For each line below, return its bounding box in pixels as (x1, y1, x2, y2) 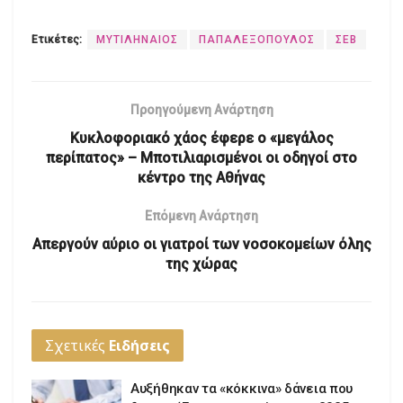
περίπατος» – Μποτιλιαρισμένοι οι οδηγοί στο (46, 149, 357, 167)
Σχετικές (45, 336, 109, 356)
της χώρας (166, 255, 237, 273)
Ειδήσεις (109, 336, 170, 356)
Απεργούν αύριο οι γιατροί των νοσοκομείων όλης (31, 236, 372, 254)
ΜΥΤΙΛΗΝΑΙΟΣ (96, 33, 178, 47)
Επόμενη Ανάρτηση (145, 209, 258, 224)
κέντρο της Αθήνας (138, 169, 265, 187)
